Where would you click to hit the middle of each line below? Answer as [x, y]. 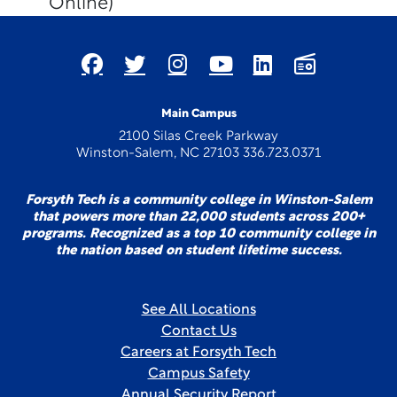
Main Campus [198, 114]
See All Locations [198, 310]
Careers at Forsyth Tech [198, 353]
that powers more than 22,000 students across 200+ [198, 218]
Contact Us [198, 331]
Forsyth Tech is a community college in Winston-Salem [198, 201]
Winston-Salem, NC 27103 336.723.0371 [198, 154]
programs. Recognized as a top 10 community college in [198, 234]
